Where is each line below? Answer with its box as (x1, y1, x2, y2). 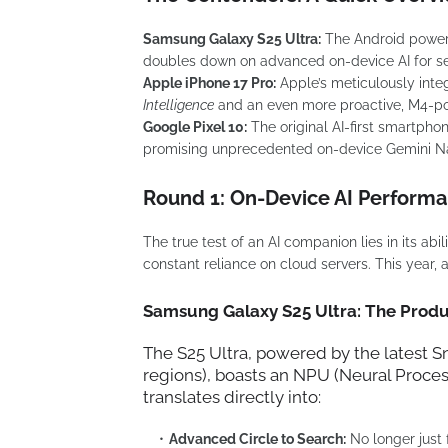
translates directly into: (143, 386, 321, 407)
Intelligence (143, 96, 214, 113)
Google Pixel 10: (143, 118, 247, 135)
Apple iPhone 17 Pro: (143, 74, 276, 91)
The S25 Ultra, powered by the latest (143, 342, 432, 363)
